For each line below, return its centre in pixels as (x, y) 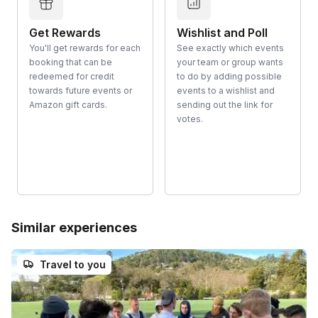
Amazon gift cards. (68, 104)
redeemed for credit (72, 76)
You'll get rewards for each (85, 48)
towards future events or (81, 90)
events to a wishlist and (226, 90)
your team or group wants (230, 62)
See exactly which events (230, 48)
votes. (190, 119)
